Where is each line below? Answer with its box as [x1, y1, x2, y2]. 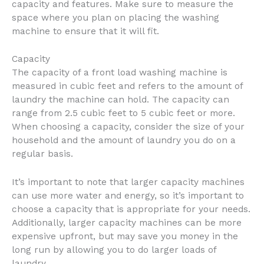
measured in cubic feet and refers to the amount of [12, 81, 243, 92]
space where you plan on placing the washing [12, 12, 219, 23]
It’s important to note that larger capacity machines [12, 177, 245, 188]
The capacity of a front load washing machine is [12, 67, 227, 78]
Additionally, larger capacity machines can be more [12, 217, 242, 229]
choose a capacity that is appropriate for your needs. [12, 204, 250, 215]
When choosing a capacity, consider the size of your [12, 121, 245, 133]
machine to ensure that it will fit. [12, 25, 159, 37]
